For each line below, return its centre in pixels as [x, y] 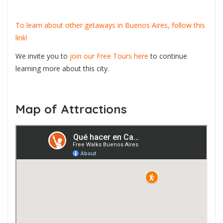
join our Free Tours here [109, 56]
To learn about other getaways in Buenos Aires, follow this [110, 25]
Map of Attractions [71, 109]
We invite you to [43, 56]
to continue [168, 56]
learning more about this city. [62, 69]
